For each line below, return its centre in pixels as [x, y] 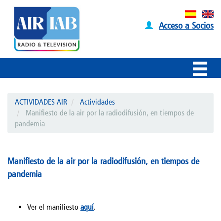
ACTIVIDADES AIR [41, 102]
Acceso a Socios [186, 25]
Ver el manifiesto [54, 207]
